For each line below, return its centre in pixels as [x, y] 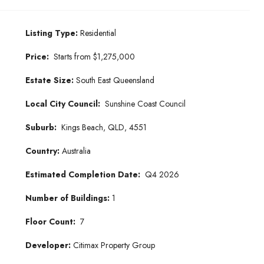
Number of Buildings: [68, 198]
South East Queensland [115, 80]
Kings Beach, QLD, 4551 [104, 127]
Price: [39, 57]
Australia [76, 151]
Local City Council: [65, 104]
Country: [43, 151]
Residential [98, 33]
